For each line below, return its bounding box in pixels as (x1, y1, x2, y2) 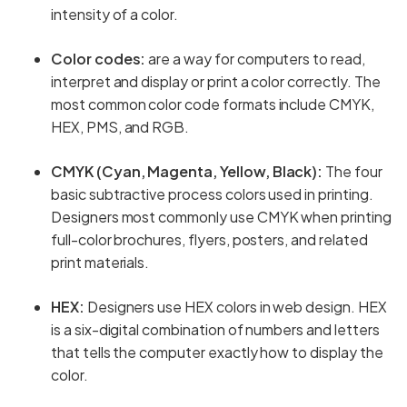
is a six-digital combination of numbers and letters (51, 319, 380, 339)
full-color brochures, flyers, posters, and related (51, 229, 368, 249)
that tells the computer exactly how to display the (51, 342, 383, 362)
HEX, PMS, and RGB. (51, 116, 190, 136)
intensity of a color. (51, 4, 178, 24)
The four (323, 161, 382, 181)
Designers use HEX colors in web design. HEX (84, 296, 387, 316)
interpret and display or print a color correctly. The (51, 71, 381, 91)
